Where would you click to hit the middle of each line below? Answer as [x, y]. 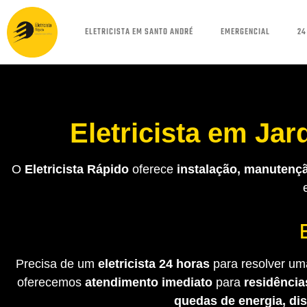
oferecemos [51, 283]
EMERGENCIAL [245, 32]
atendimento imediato [148, 283]
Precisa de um [57, 264]
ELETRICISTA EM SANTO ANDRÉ [139, 32]
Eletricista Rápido [77, 169]
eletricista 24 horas [153, 264]
